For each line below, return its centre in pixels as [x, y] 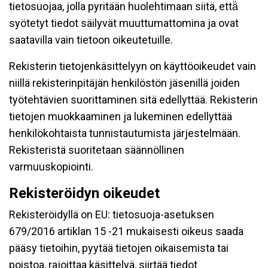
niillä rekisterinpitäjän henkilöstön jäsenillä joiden [124, 83]
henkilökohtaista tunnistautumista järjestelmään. [125, 133]
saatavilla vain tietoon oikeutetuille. [91, 40]
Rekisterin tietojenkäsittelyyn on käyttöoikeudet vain [133, 66]
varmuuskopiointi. [51, 167]
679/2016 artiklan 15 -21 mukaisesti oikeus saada [126, 231]
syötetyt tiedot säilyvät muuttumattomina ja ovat [124, 23]
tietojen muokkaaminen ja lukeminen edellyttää [121, 116]
